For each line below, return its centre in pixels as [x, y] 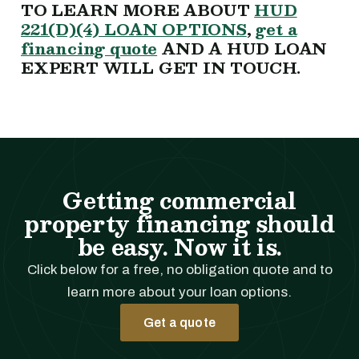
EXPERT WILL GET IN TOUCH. [161, 67]
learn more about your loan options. [179, 292]
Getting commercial [179, 200]
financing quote [89, 48]
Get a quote [179, 322]
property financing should [179, 223]
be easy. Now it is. [179, 246]
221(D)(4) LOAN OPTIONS [134, 28]
